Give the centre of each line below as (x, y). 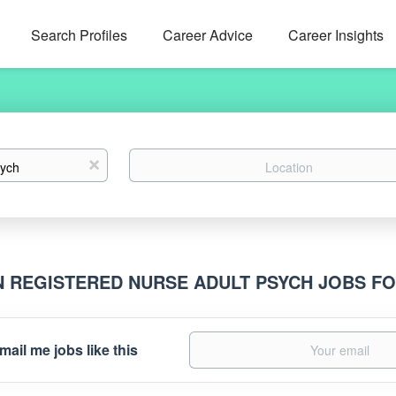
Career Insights (335, 35)
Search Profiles (79, 35)
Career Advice (207, 35)
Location (152, 156)
